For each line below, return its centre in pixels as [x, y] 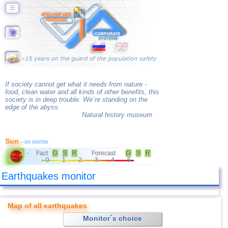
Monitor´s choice [113, 218]
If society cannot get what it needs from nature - [76, 84]
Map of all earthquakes [47, 206]
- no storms [35, 141]
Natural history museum [117, 115]
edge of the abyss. [33, 107]
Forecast [104, 153]
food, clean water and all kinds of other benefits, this [82, 92]
